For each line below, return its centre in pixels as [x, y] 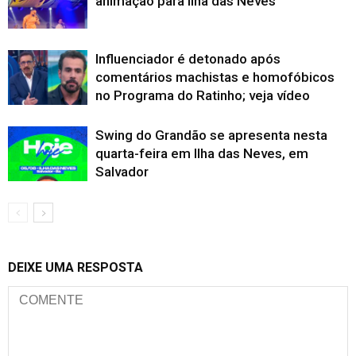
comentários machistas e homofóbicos [217, 77]
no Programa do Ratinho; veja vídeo [203, 95]
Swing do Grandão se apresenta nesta [211, 135]
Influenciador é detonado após [188, 58]
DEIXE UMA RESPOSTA [75, 267]
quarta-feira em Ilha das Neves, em [202, 153]
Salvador [122, 171]
